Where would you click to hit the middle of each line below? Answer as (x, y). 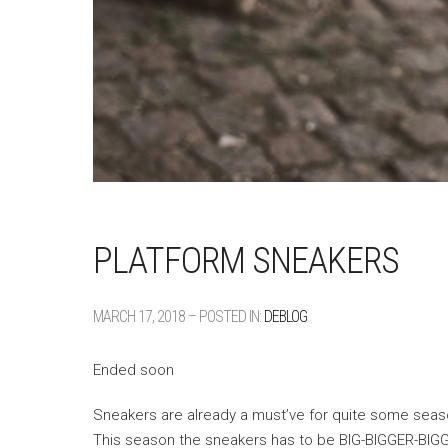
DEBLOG (285, 317)
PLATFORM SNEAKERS (246, 261)
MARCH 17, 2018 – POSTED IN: (178, 317)
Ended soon (133, 370)
